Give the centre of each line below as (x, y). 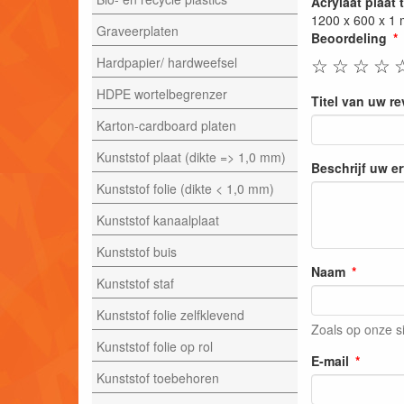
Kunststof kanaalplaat (158, 220)
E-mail (330, 361)
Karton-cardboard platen (166, 125)
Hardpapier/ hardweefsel (167, 62)
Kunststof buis (137, 251)
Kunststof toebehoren (158, 377)
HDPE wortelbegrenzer (162, 93)
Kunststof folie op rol (155, 346)
